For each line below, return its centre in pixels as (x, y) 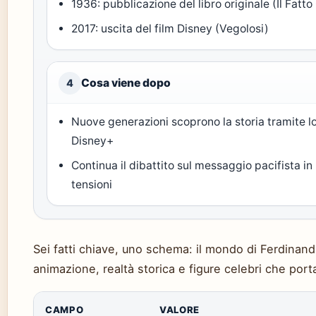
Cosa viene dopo (126, 83)
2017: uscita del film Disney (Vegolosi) (170, 29)
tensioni (92, 184)
